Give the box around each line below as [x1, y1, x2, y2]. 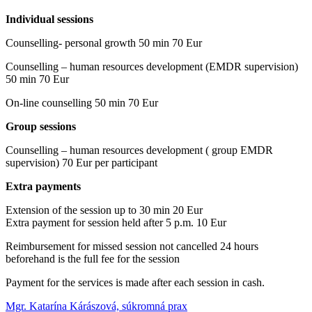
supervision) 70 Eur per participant [6, 156, 157, 169]
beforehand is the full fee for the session [6, 252, 180, 265]
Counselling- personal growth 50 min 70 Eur [6, 36, 202, 49]
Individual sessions [6, 13, 93, 25]
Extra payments [6, 180, 81, 192]
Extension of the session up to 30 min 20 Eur [6, 203, 203, 216]
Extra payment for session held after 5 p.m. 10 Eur [6, 216, 226, 228]
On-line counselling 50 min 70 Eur [6, 96, 158, 109]
